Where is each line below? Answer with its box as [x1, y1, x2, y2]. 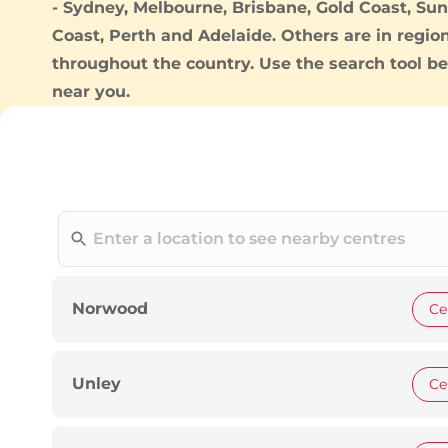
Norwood [72, 299, 148, 319]
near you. [52, 81, 130, 101]
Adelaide [198, 25, 272, 45]
